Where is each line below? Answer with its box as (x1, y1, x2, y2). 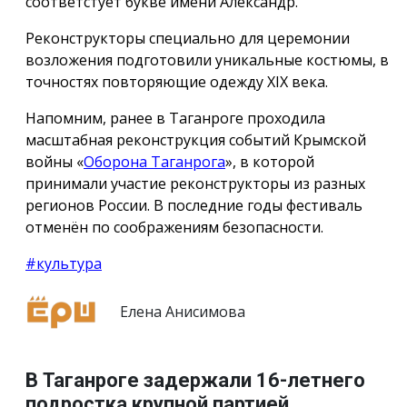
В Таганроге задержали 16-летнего (25, 369, 365, 392)
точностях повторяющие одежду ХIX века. (25, 71, 332, 92)
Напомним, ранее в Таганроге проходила (25, 107, 325, 128)
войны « (25, 151, 84, 172)
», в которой (225, 151, 314, 172)
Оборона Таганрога (84, 151, 225, 172)
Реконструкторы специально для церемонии (25, 27, 350, 48)
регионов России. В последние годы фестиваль (25, 194, 362, 215)
